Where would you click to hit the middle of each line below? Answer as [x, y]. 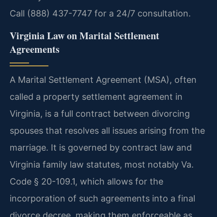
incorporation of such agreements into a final [102, 198]
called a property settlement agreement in [96, 96]
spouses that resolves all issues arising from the [107, 130]
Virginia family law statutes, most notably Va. [102, 164]
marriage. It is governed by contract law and [101, 147]
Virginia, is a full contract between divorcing [100, 113]
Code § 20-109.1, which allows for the [86, 181]
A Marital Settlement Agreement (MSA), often [103, 79]
